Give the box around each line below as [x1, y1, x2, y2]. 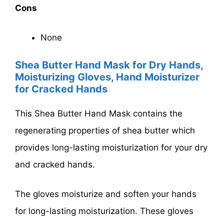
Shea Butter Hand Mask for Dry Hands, [15, 58, 203, 71]
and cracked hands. [15, 159, 95, 169]
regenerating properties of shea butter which [15, 125, 195, 135]
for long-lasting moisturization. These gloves [15, 206, 193, 216]
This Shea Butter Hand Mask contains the [15, 108, 182, 118]
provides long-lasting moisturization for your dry [15, 142, 207, 152]
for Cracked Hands [15, 82, 107, 95]
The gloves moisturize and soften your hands [15, 189, 196, 199]
